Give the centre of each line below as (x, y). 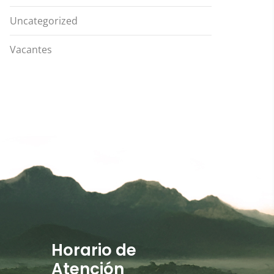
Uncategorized (44, 21)
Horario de (94, 250)
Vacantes (31, 50)
